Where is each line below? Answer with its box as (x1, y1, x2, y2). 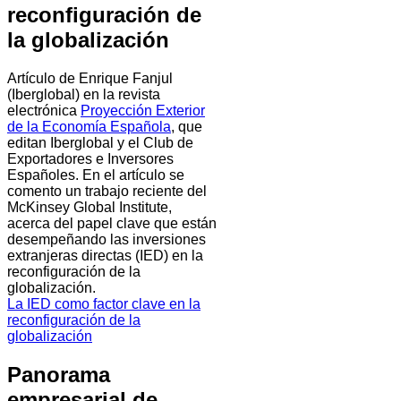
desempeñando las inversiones (7, 232, 206, 248)
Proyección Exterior (81, 103, 205, 119)
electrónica (7, 103, 81, 119)
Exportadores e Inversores (7, 151, 174, 167)
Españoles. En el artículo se (7, 167, 184, 183)
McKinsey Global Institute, (7, 200, 172, 216)
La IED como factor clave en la (7, 296, 200, 312)
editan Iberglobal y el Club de (7, 135, 193, 151)
